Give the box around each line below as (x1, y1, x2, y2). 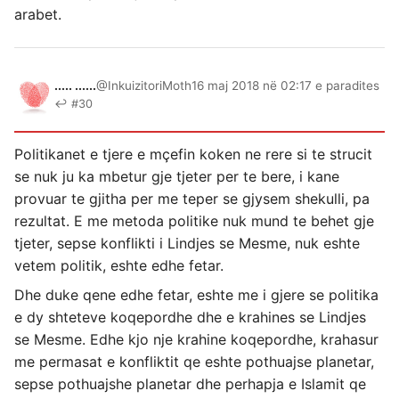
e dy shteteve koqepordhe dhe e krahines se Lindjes (14, 307, 366, 326)
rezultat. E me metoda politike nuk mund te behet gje (14, 211, 374, 230)
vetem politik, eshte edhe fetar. (14, 256, 224, 274)
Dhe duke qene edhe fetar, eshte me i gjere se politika (14, 285, 379, 304)
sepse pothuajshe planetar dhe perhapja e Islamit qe (14, 374, 366, 393)
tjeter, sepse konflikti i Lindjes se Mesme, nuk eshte (14, 233, 360, 252)
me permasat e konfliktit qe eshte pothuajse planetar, (14, 352, 374, 370)
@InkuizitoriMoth (96, 77, 191, 93)
